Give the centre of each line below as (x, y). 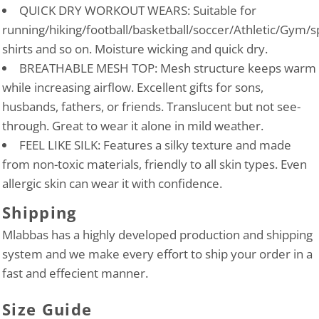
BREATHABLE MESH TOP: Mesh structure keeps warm (168, 68)
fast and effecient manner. (75, 273)
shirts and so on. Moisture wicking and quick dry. (135, 49)
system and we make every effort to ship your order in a (157, 254)
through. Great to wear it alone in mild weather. (133, 126)
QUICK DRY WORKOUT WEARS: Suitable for (138, 10)
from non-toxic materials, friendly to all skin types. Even (155, 164)
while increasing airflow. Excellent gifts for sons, (133, 87)
